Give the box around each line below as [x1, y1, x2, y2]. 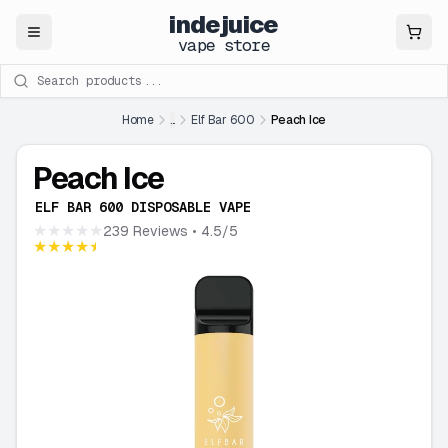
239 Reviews [103, 222, 188, 240]
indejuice [169, 8, 279, 40]
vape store [178, 33, 270, 56]
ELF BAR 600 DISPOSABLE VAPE [35, 198, 251, 216]
